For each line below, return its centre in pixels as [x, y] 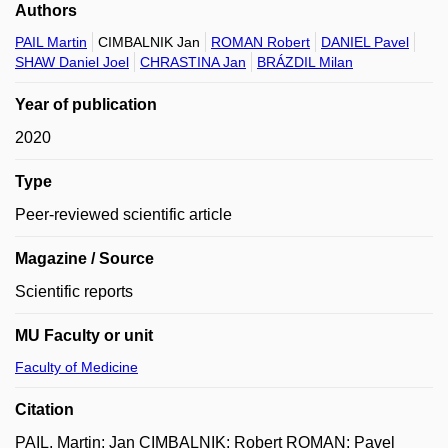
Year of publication [86, 104]
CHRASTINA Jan [193, 62]
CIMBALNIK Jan [149, 42]
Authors [46, 10]
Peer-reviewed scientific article [123, 214]
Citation [44, 409]
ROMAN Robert [260, 42]
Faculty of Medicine [76, 367]
